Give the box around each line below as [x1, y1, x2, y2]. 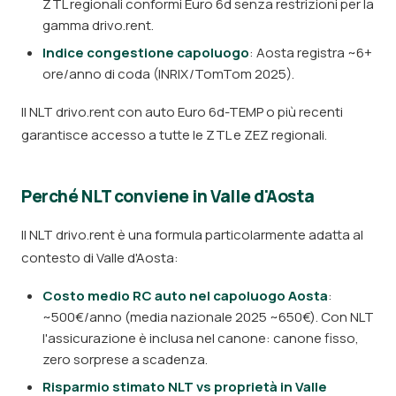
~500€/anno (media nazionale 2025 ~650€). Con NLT [42, 308, 374, 326]
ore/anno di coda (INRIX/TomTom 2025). [42, 65, 294, 83]
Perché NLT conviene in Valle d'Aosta [21, 185, 315, 208]
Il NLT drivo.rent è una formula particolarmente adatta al [21, 225, 363, 244]
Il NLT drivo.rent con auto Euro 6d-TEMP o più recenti [21, 103, 343, 121]
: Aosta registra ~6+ [249, 43, 372, 62]
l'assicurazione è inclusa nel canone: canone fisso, [42, 329, 359, 347]
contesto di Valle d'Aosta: [21, 248, 179, 267]
